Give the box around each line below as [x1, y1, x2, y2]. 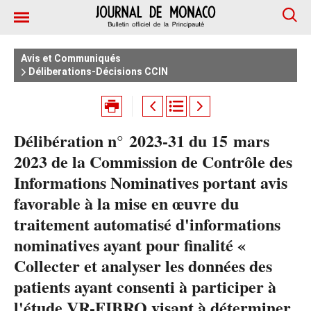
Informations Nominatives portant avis [14, 170, 287, 194]
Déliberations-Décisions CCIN [26, 66, 168, 77]
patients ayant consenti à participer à [14, 274, 276, 299]
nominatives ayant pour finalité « [14, 233, 246, 257]
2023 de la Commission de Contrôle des [14, 149, 292, 174]
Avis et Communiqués [21, 53, 121, 64]
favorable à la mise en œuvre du [14, 191, 239, 215]
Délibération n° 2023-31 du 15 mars [14, 128, 269, 153]
